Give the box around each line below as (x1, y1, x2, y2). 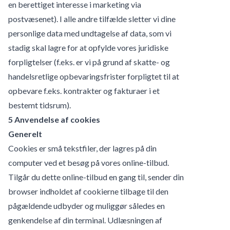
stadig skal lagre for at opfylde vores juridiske (8, 42, 168, 52)
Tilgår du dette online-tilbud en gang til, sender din (8, 171, 184, 182)
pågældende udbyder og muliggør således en (8, 200, 165, 210)
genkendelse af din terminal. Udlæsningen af (8, 215, 162, 225)
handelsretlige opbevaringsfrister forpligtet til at (8, 71, 179, 81)
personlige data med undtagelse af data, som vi (8, 28, 171, 38)
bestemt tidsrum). (8, 100, 71, 110)
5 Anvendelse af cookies (8, 114, 100, 124)
